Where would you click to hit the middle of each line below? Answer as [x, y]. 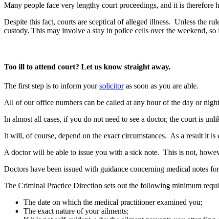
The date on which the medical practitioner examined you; [113, 202]
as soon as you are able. [161, 86]
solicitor [111, 86]
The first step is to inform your [52, 86]
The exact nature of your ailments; [76, 211]
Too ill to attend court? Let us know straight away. [87, 66]
